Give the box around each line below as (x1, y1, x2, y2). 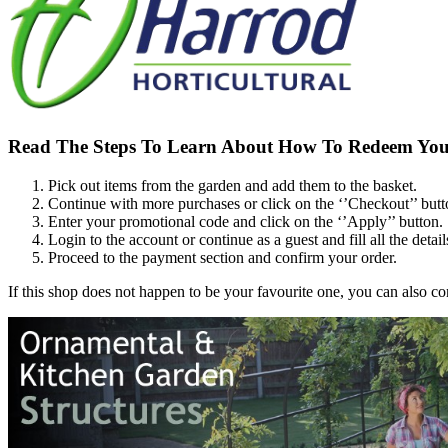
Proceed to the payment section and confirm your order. (48, 249, 397, 267)
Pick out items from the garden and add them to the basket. (48, 177, 417, 195)
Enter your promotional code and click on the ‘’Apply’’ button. (48, 213, 443, 231)
